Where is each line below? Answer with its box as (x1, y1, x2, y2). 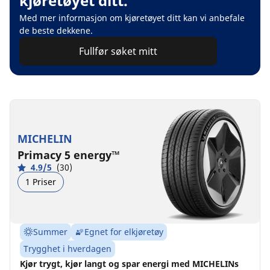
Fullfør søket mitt (79, 44, 157, 58)
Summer (33, 225, 67, 237)
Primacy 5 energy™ (17, 148, 120, 163)
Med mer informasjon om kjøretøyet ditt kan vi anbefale (19, 11, 245, 24)
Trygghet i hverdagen (24, 242, 111, 254)
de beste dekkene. (19, 24, 93, 36)
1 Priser (25, 176, 56, 188)
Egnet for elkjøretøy (84, 225, 163, 237)
